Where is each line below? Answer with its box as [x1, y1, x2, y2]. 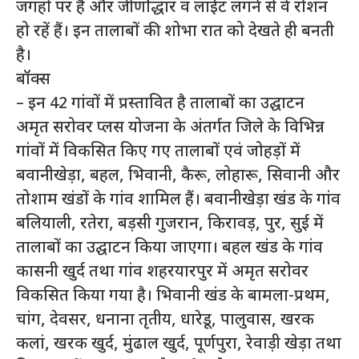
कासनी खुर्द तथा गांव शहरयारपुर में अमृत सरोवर [16, 261, 309, 283]
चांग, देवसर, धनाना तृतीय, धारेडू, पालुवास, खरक [16, 309, 314, 331]
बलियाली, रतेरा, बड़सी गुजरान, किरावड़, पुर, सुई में [16, 213, 324, 235]
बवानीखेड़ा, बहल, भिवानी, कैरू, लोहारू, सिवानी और [16, 165, 340, 187]
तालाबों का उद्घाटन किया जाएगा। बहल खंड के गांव [16, 237, 323, 259]
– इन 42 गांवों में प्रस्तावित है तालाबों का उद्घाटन [16, 93, 305, 115]
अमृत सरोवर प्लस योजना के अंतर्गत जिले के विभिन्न [16, 117, 325, 139]
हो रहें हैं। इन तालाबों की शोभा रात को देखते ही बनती [16, 21, 334, 42]
